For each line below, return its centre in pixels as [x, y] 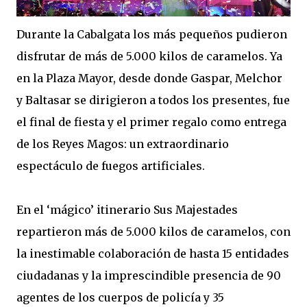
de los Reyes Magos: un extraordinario [123, 144]
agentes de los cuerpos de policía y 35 [120, 297]
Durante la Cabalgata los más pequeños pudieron [152, 34]
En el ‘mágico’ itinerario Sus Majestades [127, 210]
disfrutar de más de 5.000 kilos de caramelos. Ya [149, 56]
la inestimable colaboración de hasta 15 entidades [153, 254]
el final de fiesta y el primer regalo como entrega [151, 122]
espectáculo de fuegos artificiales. [111, 166]
